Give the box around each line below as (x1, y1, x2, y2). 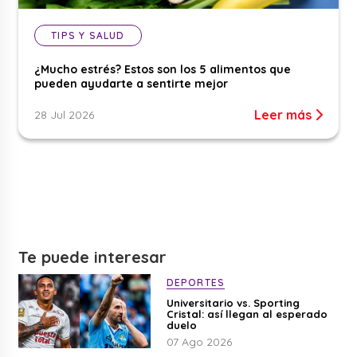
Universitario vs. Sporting (166, 296, 300, 309)
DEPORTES (166, 276, 226, 288)
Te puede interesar (18, 246, 167, 267)
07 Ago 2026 (166, 334, 232, 349)
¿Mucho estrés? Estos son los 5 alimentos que (34, 61, 292, 76)
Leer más (253, 106, 315, 123)
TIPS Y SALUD (51, 29, 125, 41)
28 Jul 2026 (34, 107, 95, 122)
